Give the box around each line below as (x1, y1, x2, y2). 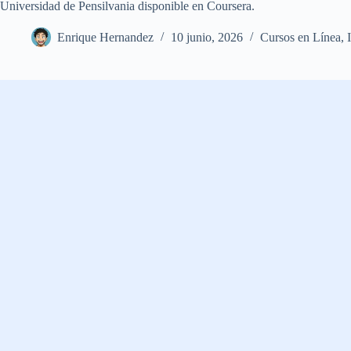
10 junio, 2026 (171, 31, 243, 45)
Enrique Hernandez (57, 31, 154, 45)
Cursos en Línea (260, 31, 341, 45)
